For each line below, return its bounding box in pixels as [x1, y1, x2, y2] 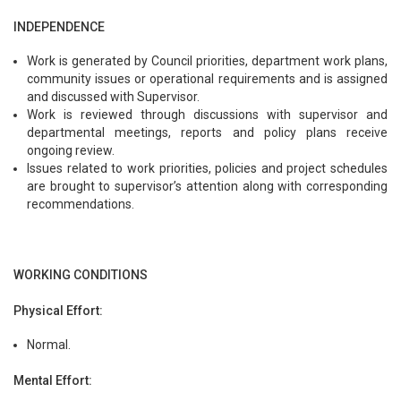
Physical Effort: [13, 303, 103, 319]
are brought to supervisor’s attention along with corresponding [27, 178, 388, 193]
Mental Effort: [13, 372, 92, 388]
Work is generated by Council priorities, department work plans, [27, 53, 388, 68]
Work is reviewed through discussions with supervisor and [27, 107, 388, 122]
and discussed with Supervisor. [27, 89, 200, 104]
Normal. [27, 337, 73, 353]
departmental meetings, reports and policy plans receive [27, 124, 388, 140]
